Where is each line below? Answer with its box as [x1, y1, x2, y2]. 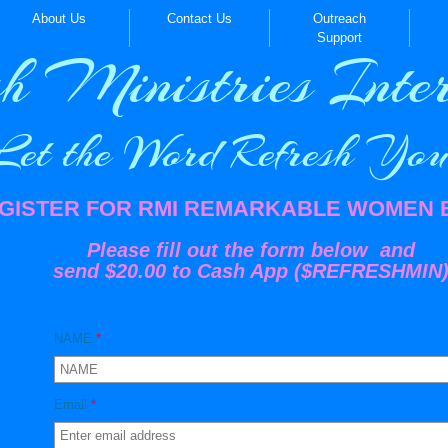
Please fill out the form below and [87, 239, 415, 261]
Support [316, 30, 362, 45]
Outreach [312, 11, 366, 26]
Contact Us [166, 11, 232, 26]
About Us [32, 11, 86, 26]
